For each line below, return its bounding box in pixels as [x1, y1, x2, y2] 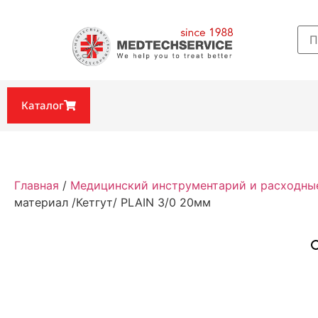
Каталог [21, 98, 64, 113]
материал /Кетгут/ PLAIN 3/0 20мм [14, 195, 211, 210]
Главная [14, 178, 59, 193]
